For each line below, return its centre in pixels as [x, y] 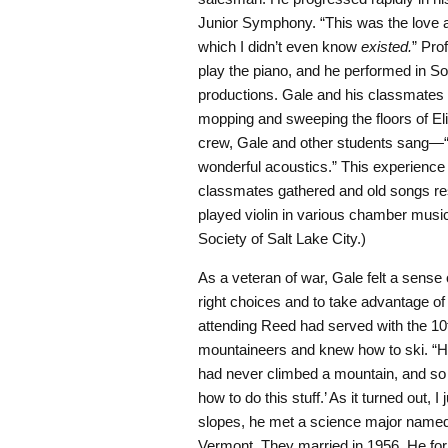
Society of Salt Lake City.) [282, 238]
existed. [386, 46]
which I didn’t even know [279, 46]
